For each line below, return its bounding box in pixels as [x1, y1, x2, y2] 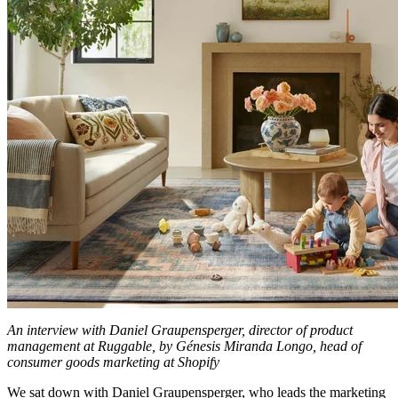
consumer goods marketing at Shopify [7, 354, 219, 370]
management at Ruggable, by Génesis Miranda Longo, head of [7, 338, 362, 354]
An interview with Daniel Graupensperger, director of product [7, 322, 353, 338]
